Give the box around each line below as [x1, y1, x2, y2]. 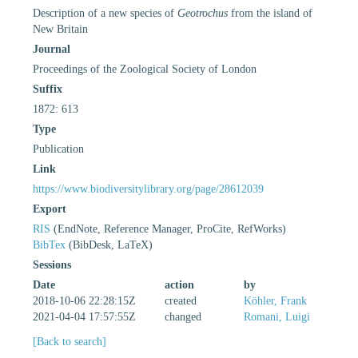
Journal [33, 42, 70, 55]
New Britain [33, 22, 88, 35]
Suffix [33, 82, 62, 95]
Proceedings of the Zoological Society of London [33, 62, 257, 75]
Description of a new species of [33, 6, 177, 19]
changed [165, 310, 201, 323]
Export [33, 202, 66, 215]
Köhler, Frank [244, 294, 307, 307]
